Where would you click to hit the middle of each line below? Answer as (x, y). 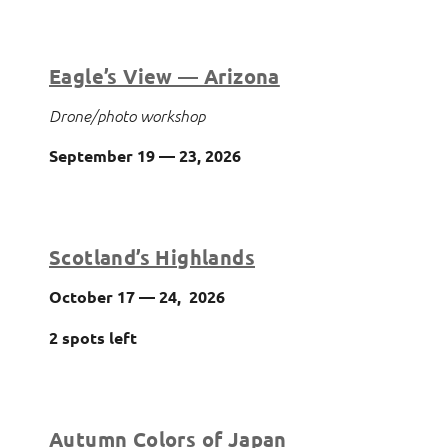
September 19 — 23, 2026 (145, 156)
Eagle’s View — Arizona (164, 76)
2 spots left (93, 338)
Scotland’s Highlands (152, 257)
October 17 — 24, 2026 (137, 297)
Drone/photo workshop (127, 115)
